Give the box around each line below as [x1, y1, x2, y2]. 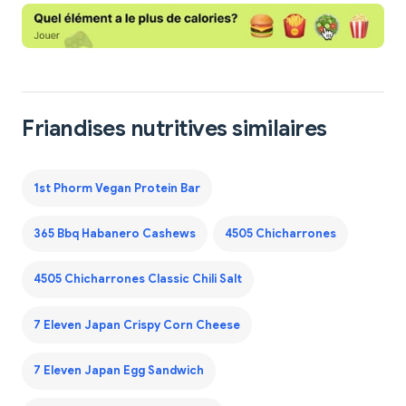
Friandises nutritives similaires [22, 115, 327, 143]
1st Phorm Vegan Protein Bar [33, 180, 200, 196]
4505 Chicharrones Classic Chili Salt [33, 272, 242, 287]
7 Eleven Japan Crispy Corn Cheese [33, 317, 240, 333]
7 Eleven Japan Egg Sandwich [33, 363, 204, 379]
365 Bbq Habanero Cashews [33, 227, 196, 242]
